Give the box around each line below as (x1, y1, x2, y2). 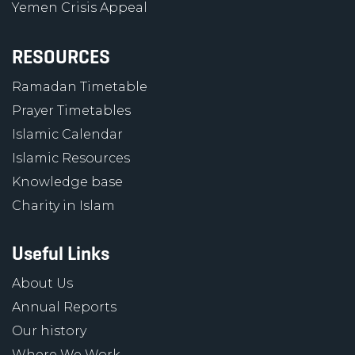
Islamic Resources (12, 151, 130, 166)
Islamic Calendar (12, 127, 123, 142)
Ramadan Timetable (12, 79, 147, 94)
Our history (12, 323, 86, 338)
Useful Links (12, 242, 109, 265)
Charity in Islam (12, 198, 115, 213)
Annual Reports (12, 300, 116, 315)
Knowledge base (12, 174, 123, 189)
